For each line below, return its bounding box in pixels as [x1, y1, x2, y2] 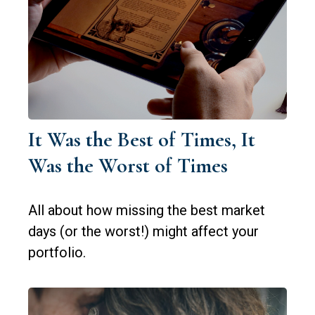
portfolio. [28, 243, 86, 261]
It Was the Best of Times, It [28, 126, 255, 153]
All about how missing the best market [28, 201, 265, 219]
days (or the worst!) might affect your [28, 222, 259, 240]
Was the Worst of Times [28, 152, 228, 179]
